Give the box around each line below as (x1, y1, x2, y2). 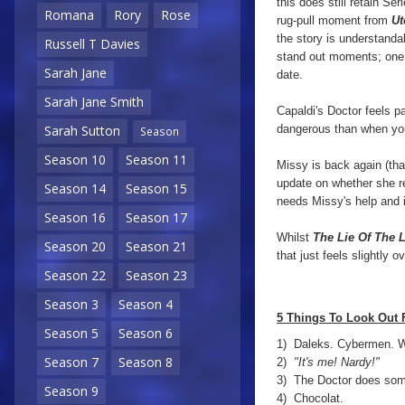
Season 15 (126, 180, 187, 198)
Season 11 (126, 151, 187, 169)
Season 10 (44, 151, 106, 169)
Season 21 (126, 238, 187, 256)
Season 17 (126, 209, 187, 227)
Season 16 (44, 209, 106, 227)
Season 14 (44, 180, 106, 198)
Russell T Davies (44, 35, 140, 53)
